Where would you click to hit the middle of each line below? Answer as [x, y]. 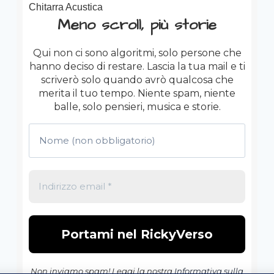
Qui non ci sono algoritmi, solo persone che [137, 53]
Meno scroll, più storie [137, 25]
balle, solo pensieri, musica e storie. [137, 107]
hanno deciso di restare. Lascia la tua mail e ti [137, 66]
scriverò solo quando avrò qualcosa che [137, 80]
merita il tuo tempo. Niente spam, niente [137, 93]
